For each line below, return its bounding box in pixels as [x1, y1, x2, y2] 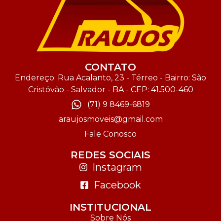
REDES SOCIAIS [71, 148, 150, 161]
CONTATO [85, 61, 136, 73]
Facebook [93, 179, 141, 191]
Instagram [92, 161, 143, 173]
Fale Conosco [84, 129, 137, 139]
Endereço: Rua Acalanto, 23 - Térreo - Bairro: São [15, 73, 206, 82]
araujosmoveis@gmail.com [58, 114, 163, 124]
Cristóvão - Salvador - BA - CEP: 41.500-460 [28, 84, 193, 94]
